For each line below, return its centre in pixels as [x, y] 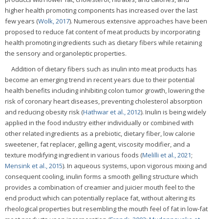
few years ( [22, 21]
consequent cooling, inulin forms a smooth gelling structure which [101, 177]
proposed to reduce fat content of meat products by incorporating [102, 32]
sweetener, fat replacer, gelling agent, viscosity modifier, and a [98, 144]
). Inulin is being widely [174, 112]
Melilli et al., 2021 [167, 155]
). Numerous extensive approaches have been [138, 21]
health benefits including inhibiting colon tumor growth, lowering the [105, 91]
